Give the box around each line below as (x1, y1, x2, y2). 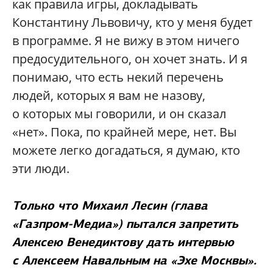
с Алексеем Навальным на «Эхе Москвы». (12, 252, 257, 268)
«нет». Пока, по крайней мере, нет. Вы (12, 123, 236, 140)
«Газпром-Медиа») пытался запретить (12, 215, 238, 232)
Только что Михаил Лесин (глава (12, 197, 208, 213)
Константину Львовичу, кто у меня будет (12, 13, 252, 30)
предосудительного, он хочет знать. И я (12, 50, 247, 67)
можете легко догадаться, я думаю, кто (12, 141, 240, 158)
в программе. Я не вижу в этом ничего (12, 32, 239, 49)
